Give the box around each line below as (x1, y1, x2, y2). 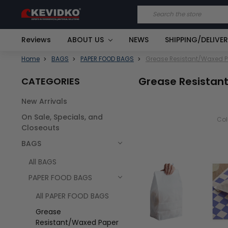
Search (137, 5, 162, 16)
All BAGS (28, 156, 56, 167)
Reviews (21, 34, 51, 45)
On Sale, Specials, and (21, 111, 103, 122)
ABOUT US (67, 34, 106, 45)
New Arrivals (21, 96, 67, 106)
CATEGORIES (21, 74, 80, 88)
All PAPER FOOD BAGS (36, 190, 109, 201)
